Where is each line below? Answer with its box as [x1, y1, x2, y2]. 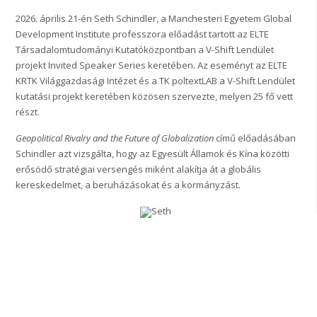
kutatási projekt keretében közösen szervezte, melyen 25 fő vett [16, 90, 294, 103]
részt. [16, 105, 40, 119]
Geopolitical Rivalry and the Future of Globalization [16, 132, 214, 145]
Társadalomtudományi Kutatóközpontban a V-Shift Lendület [16, 43, 275, 57]
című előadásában [214, 132, 296, 145]
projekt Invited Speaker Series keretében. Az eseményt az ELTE [16, 59, 288, 72]
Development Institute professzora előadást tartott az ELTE [16, 28, 270, 41]
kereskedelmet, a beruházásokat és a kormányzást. [16, 178, 241, 192]
